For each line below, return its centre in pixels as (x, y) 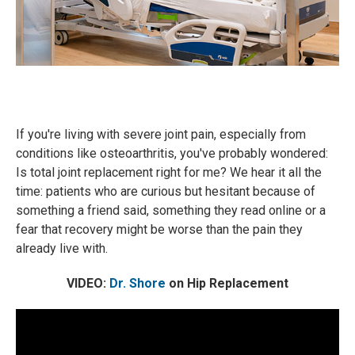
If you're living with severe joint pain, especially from (161, 134)
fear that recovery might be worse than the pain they (159, 229)
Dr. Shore (137, 283)
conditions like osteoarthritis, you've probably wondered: (172, 153)
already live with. (62, 248)
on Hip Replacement (227, 283)
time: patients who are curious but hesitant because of (166, 191)
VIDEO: (88, 283)
